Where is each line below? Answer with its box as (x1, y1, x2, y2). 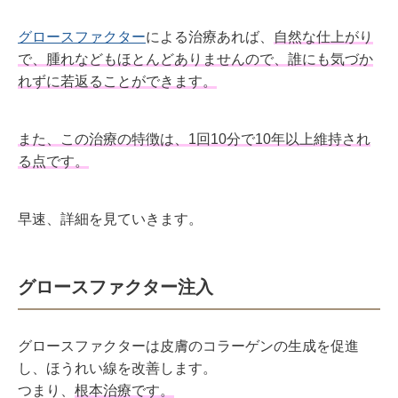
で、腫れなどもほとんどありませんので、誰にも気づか (18, 52, 373, 67)
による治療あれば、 (146, 29, 274, 44)
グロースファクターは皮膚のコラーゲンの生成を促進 (18, 338, 359, 354)
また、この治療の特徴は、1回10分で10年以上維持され (18, 131, 370, 147)
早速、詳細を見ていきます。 (18, 211, 203, 227)
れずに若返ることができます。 (18, 74, 217, 89)
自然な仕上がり (274, 29, 373, 44)
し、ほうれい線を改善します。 (18, 361, 217, 376)
